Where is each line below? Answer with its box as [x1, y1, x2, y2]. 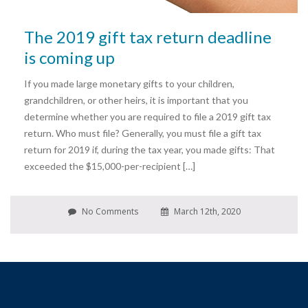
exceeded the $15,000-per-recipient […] [24, 160, 195, 172]
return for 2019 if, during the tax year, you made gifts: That [24, 144, 275, 155]
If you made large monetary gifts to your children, [24, 78, 234, 89]
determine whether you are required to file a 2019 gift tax [24, 111, 271, 122]
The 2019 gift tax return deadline [24, 27, 272, 47]
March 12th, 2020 [171, 206, 241, 217]
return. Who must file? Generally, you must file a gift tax [24, 127, 261, 139]
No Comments [79, 206, 138, 217]
